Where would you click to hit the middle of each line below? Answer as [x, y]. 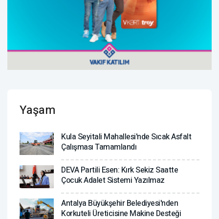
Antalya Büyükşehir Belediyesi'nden [120, 204]
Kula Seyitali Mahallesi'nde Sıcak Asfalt [126, 137]
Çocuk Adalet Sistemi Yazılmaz [113, 181]
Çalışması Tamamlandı [99, 147]
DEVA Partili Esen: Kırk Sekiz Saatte [120, 170]
